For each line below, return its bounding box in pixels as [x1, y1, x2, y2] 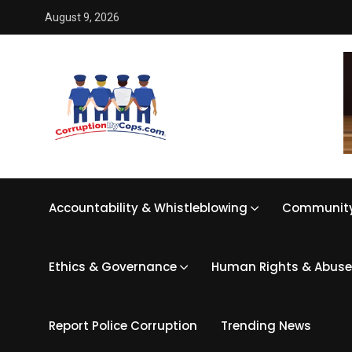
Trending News [221, 317, 311, 334]
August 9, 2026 [45, 11, 119, 24]
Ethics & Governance [49, 258, 177, 275]
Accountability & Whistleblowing [49, 199, 247, 216]
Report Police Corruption [49, 317, 197, 334]
